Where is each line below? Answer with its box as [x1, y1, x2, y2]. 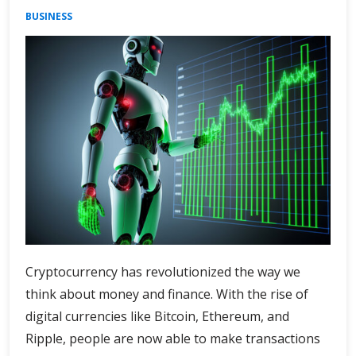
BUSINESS [25, 9, 72, 23]
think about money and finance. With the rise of [25, 284, 308, 303]
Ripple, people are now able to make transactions [25, 329, 320, 347]
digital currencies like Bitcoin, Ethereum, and [25, 307, 289, 325]
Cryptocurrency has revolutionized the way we [25, 262, 300, 281]
